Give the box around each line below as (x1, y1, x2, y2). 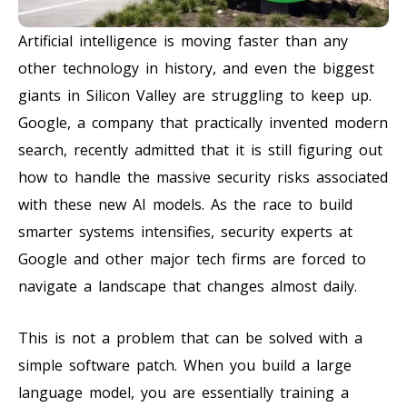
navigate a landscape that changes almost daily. (18, 275, 357, 296)
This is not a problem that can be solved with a (18, 327, 362, 348)
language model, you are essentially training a (18, 382, 349, 402)
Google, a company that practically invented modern (18, 112, 388, 133)
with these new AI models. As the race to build (18, 194, 352, 214)
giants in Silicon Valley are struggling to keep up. (18, 84, 372, 105)
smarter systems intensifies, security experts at (18, 221, 352, 242)
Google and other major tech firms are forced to (18, 248, 366, 269)
